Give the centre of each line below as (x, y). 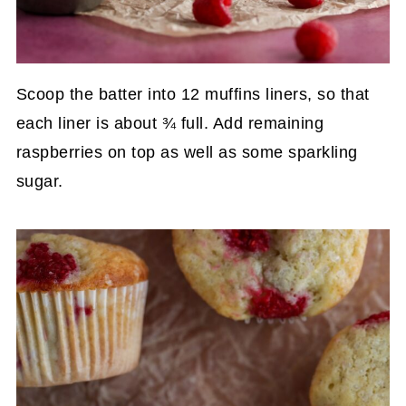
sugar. (39, 182)
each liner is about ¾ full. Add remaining (170, 124)
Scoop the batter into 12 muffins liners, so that (193, 95)
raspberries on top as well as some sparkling (187, 153)
